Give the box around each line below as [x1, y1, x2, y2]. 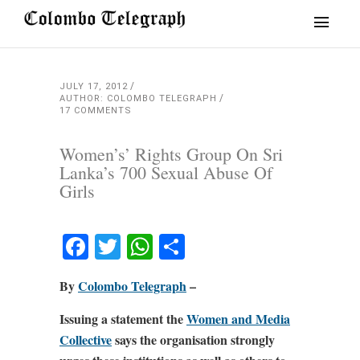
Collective [59, 330, 112, 349]
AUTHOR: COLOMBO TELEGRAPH [59, 93, 217, 104]
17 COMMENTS [59, 105, 132, 116]
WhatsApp [153, 229, 282, 264]
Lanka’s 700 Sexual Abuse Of [59, 161, 272, 184]
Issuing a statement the [59, 309, 186, 328]
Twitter [121, 229, 211, 264]
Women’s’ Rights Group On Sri [59, 142, 283, 166]
